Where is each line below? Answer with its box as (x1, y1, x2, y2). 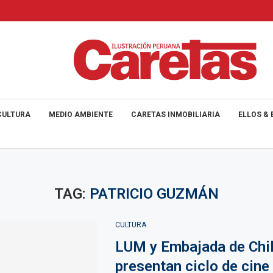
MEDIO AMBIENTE (49, 110, 113, 119)
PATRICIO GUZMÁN (89, 185, 219, 202)
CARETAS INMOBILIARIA (131, 110, 220, 119)
